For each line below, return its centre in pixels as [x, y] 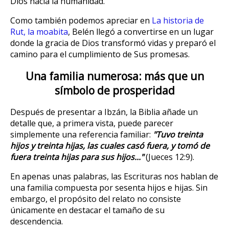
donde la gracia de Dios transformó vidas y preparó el [113, 43]
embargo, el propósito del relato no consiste [96, 199]
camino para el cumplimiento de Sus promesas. [100, 54]
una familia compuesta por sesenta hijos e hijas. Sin [109, 188]
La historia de [178, 21]
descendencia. [37, 222]
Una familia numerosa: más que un [114, 76]
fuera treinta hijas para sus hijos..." [77, 157]
